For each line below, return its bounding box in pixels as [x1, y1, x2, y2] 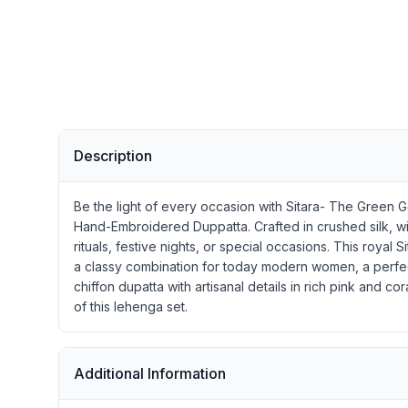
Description [74, 147, 152, 166]
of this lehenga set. [74, 299, 188, 315]
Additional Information [74, 364, 226, 383]
